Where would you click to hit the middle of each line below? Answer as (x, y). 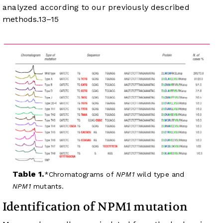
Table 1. (28, 174)
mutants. (47, 186)
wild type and (159, 174)
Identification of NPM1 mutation (95, 207)
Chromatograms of (82, 174)
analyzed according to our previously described (96, 7)
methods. (20, 19)
